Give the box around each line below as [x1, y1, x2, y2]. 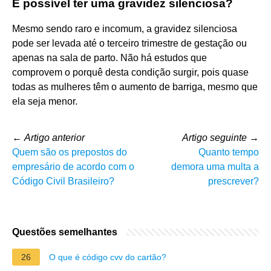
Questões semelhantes [12, 226, 117, 237]
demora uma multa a [171, 161, 259, 172]
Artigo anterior [24, 132, 85, 143]
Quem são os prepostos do [12, 146, 127, 157]
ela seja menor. [12, 96, 77, 106]
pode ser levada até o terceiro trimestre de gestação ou [12, 38, 247, 48]
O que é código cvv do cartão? [49, 252, 166, 262]
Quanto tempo [198, 146, 259, 157]
